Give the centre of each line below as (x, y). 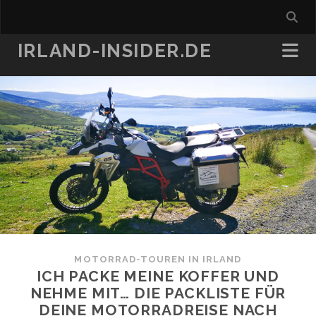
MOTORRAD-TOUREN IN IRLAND (158, 259)
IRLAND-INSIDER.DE (115, 51)
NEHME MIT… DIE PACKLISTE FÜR (158, 293)
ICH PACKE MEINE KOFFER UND (158, 276)
